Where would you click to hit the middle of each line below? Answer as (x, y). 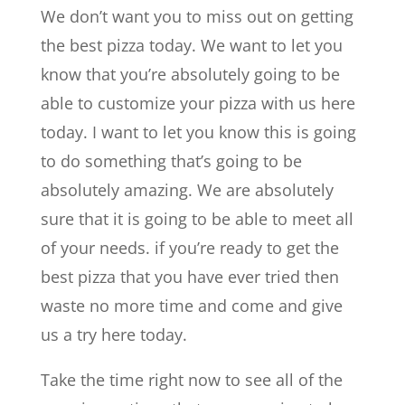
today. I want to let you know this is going (198, 132)
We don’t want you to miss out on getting (197, 16)
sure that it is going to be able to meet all (197, 218)
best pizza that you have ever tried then (189, 276)
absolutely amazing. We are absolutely (187, 189)
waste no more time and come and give (191, 305)
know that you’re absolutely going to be (190, 74)
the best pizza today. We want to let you (191, 45)
